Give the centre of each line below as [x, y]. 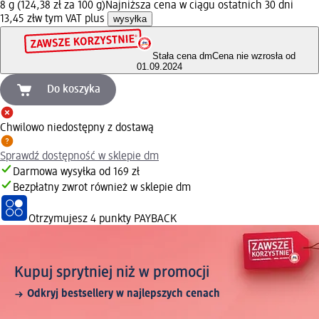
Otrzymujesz [59, 220]
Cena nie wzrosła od [253, 56]
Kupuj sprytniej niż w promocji [112, 273]
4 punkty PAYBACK [134, 220]
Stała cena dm [182, 56]
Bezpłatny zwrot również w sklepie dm [102, 188]
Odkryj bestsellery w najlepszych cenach [124, 294]
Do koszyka [74, 90]
